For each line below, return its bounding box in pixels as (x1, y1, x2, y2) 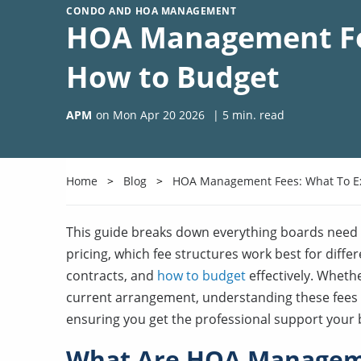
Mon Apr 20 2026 (113, 107, 205, 122)
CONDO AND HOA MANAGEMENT (66, 4, 237, 18)
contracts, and (66, 267, 157, 284)
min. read (229, 107, 284, 122)
